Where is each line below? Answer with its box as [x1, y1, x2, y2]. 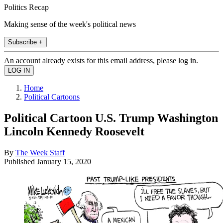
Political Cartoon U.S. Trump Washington [4, 111, 218, 124]
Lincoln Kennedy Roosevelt [4, 124, 144, 138]
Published [4, 157, 37, 166]
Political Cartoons [24, 92, 80, 101]
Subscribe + [8, 38, 43, 46]
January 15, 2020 [37, 157, 91, 166]
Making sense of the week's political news [4, 19, 136, 28]
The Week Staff [15, 148, 65, 157]
